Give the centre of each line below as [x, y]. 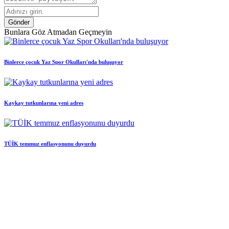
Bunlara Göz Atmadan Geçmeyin [58, 32]
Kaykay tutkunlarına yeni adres [44, 102]
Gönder [19, 22]
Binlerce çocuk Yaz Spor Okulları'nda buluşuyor [64, 62]
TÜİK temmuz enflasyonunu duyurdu [50, 143]
